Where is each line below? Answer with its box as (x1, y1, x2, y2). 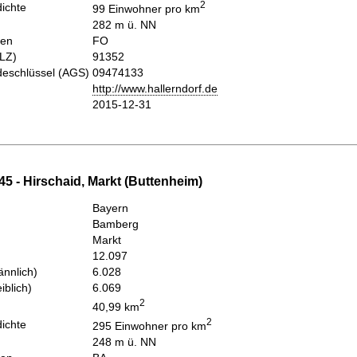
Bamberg (92, 218, 139, 231)
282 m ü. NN (92, 18, 156, 31)
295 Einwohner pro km (92, 320, 206, 333)
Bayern (92, 202, 128, 215)
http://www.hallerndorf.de (92, 81, 218, 95)
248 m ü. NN (92, 335, 156, 349)
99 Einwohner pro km (92, 2, 200, 15)
